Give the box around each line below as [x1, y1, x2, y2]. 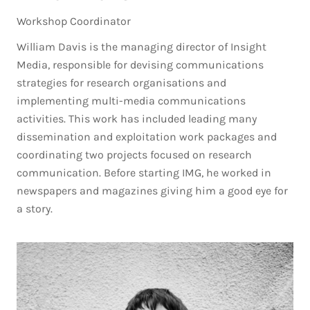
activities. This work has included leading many [17, 112, 257, 125]
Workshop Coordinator [17, 15, 131, 28]
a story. [17, 202, 53, 215]
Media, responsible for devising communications [17, 58, 264, 71]
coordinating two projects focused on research [17, 148, 252, 161]
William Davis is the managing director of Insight [17, 40, 266, 53]
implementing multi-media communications [17, 94, 246, 107]
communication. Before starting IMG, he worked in [17, 166, 271, 179]
